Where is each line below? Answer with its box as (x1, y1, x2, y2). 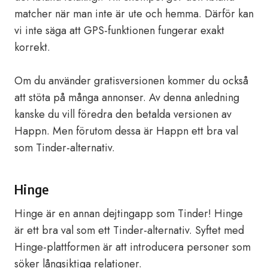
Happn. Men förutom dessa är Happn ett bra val (14, 123, 238, 139)
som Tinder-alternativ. (14, 140, 115, 156)
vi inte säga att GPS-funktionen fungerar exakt (14, 23, 224, 38)
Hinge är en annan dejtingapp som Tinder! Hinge (14, 206, 243, 221)
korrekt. (14, 39, 50, 55)
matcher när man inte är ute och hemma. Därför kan (14, 6, 254, 22)
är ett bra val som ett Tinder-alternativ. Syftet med (14, 223, 244, 238)
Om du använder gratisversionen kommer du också (14, 73, 248, 89)
